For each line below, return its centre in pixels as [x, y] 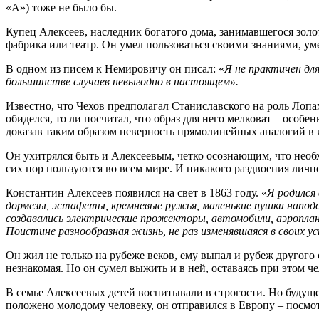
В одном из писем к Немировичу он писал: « [115, 68]
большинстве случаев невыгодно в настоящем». [122, 81]
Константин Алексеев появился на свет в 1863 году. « [136, 192]
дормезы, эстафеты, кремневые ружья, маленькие [129, 205]
